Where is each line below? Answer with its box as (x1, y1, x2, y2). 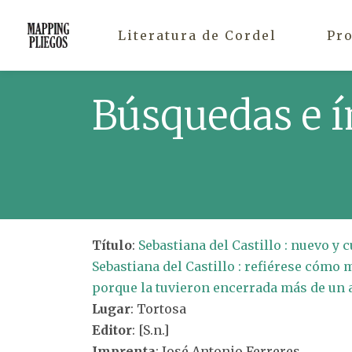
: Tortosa (130, 301, 186, 317)
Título (92, 237, 132, 253)
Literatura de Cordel (118, 27, 277, 43)
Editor (92, 322, 132, 338)
